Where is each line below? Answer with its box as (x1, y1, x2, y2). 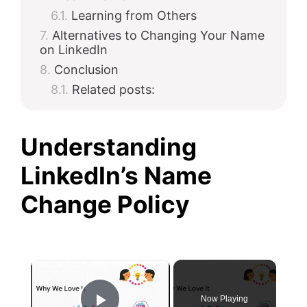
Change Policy (21, 190, 190, 219)
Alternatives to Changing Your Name (52, 28, 265, 42)
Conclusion (54, 62, 119, 77)
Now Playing (201, 294, 249, 304)
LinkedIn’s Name (21, 161, 212, 190)
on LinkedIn (40, 42, 108, 57)
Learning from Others (71, 8, 197, 23)
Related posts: (72, 82, 155, 97)
